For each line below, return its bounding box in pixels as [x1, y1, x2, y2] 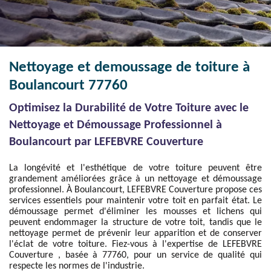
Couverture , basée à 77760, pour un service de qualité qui [9, 250, 262, 260]
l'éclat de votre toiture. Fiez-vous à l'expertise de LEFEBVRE [9, 240, 262, 249]
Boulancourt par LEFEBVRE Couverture [9, 136, 203, 148]
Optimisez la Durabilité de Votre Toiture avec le [9, 102, 249, 114]
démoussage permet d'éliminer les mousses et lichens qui [9, 207, 262, 217]
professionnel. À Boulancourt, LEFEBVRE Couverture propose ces [9, 185, 262, 195]
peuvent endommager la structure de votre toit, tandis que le [9, 218, 262, 227]
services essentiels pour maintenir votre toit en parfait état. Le [9, 196, 262, 206]
